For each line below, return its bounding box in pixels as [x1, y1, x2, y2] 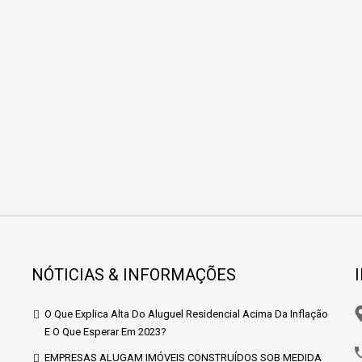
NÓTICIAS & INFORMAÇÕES [32, 265, 236, 284]
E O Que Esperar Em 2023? [44, 326, 166, 338]
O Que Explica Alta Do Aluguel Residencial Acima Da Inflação [44, 308, 328, 320]
